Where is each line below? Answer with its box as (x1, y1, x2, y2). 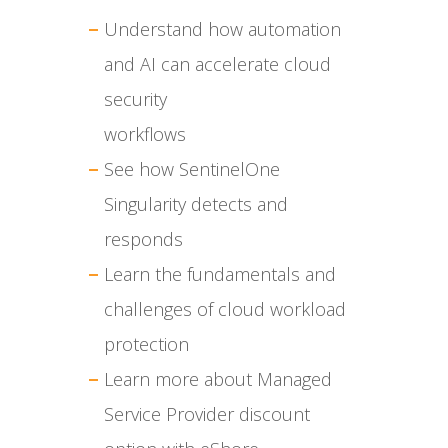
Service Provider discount (104, 402, 310, 426)
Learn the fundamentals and (104, 262, 336, 286)
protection (104, 332, 189, 356)
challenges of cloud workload (104, 297, 346, 321)
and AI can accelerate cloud (104, 52, 331, 76)
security (104, 87, 167, 111)
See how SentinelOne (104, 157, 280, 181)
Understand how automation (104, 17, 341, 41)
